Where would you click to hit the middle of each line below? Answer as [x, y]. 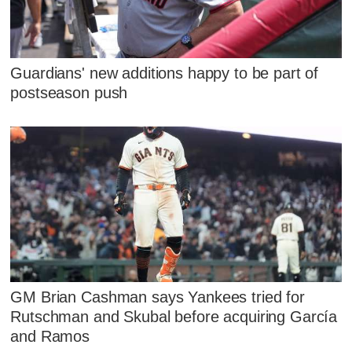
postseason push [69, 93]
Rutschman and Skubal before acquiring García [174, 317]
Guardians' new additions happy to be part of [165, 73]
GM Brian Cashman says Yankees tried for [158, 297]
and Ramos [50, 337]
